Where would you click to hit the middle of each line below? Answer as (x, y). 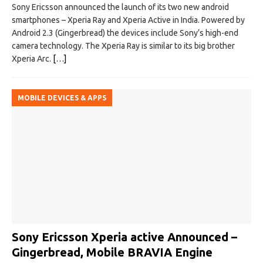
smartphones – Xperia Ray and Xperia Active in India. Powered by (128, 20)
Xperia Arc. (32, 59)
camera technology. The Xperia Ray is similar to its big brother (123, 46)
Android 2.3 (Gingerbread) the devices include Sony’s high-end (125, 33)
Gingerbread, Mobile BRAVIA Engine (112, 252)
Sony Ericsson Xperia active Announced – (124, 237)
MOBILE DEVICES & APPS (62, 98)
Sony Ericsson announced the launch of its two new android (120, 7)
